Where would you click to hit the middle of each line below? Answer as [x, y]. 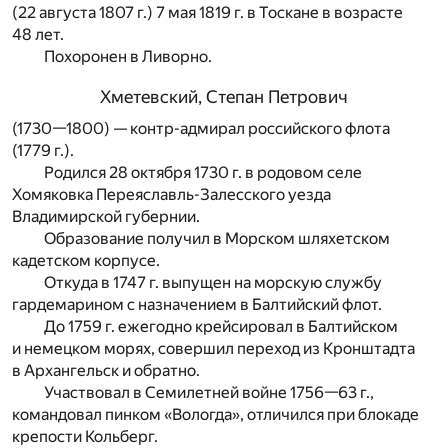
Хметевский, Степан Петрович [224, 97]
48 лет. [38, 34]
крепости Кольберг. [85, 436]
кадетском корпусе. [86, 260]
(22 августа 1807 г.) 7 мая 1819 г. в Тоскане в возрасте [207, 12]
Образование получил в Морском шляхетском [217, 238]
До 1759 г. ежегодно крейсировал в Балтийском [221, 326]
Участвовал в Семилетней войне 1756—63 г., [209, 392]
